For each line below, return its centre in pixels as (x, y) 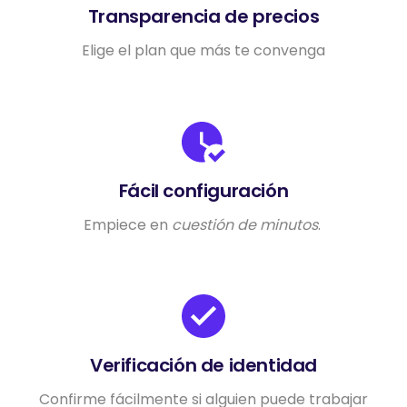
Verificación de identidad (203, 365)
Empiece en (127, 225)
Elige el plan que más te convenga (203, 50)
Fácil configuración (203, 191)
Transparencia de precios (203, 16)
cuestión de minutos (244, 225)
